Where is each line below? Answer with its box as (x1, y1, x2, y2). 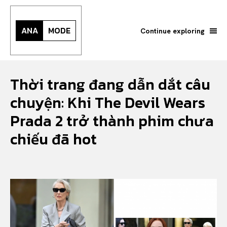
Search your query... (27, 171, 104, 182)
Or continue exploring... (27, 206, 121, 217)
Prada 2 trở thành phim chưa (10, 109, 214, 132)
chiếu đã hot (10, 128, 97, 150)
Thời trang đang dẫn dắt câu (10, 73, 210, 96)
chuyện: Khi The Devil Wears (10, 91, 205, 114)
